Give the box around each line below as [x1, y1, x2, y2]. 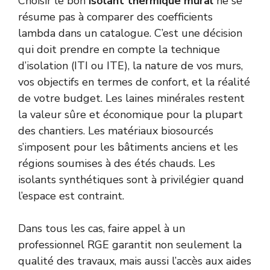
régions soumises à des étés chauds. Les [18, 155, 215, 171]
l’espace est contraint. [18, 188, 124, 203]
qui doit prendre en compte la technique [18, 42, 220, 57]
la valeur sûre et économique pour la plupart [18, 107, 243, 122]
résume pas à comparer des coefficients [18, 9, 213, 24]
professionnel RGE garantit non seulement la [18, 237, 242, 252]
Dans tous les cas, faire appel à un [18, 221, 185, 236]
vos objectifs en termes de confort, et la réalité [18, 74, 250, 89]
